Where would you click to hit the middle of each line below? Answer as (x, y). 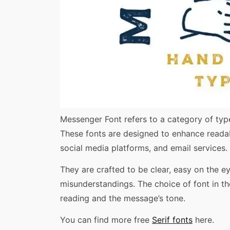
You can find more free (106, 220)
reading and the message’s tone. (123, 198)
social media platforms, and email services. (144, 148)
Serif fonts (172, 220)
